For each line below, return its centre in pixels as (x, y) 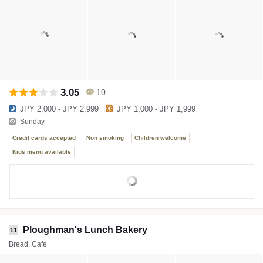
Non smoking (105, 138)
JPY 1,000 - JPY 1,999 (156, 109)
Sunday (32, 122)
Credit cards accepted (44, 138)
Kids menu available (42, 152)
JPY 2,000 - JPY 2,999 (59, 109)
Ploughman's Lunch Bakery (85, 230)
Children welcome (160, 138)
